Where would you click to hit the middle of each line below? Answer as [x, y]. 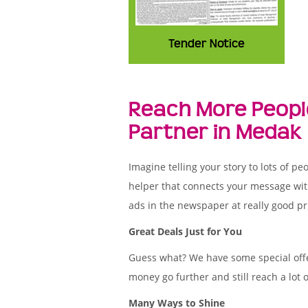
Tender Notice [207, 44]
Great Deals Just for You [185, 231]
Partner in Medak [215, 132]
